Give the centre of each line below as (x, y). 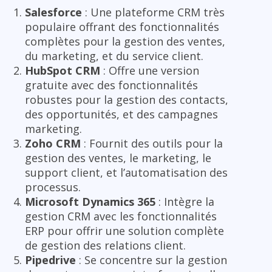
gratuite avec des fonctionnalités (111, 85)
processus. (53, 187)
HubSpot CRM (63, 70)
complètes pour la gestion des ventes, (125, 41)
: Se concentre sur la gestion (151, 260)
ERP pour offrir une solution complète (124, 230)
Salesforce (53, 12)
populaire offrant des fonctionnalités (122, 26)
